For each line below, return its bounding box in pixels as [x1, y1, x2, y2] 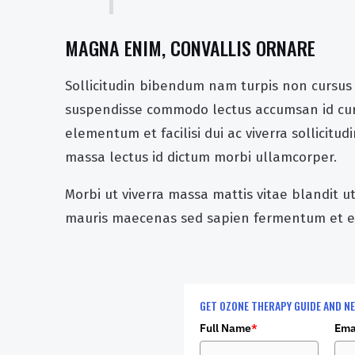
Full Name [200, 320, 251, 335]
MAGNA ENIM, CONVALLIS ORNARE [65, 32, 315, 62]
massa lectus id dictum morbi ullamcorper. [65, 148, 337, 166]
